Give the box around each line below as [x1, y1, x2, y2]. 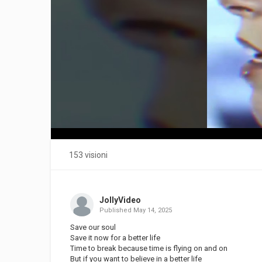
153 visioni [69, 150, 108, 160]
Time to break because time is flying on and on [70, 244, 227, 253]
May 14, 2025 [133, 206, 172, 214]
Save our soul [70, 223, 116, 232]
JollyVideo [99, 195, 141, 205]
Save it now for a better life [70, 233, 160, 242]
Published [99, 206, 133, 214]
